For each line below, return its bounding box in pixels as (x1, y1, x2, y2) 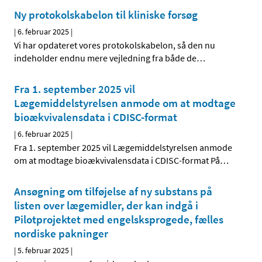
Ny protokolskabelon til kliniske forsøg (14, 8, 198, 22)
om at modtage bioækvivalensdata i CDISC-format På (14, 154, 220, 167)
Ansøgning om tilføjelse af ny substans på (14, 184, 212, 199)
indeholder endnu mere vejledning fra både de (14, 52, 196, 64)
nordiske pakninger (14, 226, 108, 241)
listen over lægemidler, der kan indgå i (14, 198, 198, 213)
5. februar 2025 (18, 245, 69, 256)
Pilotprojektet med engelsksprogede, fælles (14, 212, 223, 227)
